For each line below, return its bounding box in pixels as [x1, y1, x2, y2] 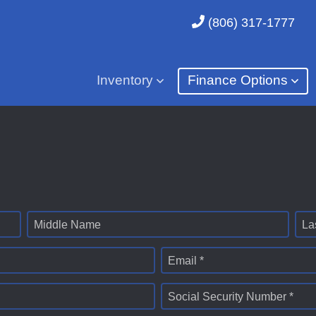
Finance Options [187, 73, 291, 88]
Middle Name [34, 218, 101, 231]
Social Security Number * [168, 290, 293, 303]
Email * [168, 254, 204, 267]
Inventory [96, 73, 157, 88]
